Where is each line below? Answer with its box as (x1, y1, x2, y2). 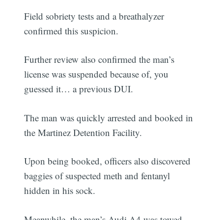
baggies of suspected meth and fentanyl (24, 169, 170, 182)
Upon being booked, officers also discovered (24, 155, 191, 167)
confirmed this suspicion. (24, 24, 119, 37)
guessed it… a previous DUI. (24, 82, 134, 95)
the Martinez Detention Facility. (24, 126, 142, 138)
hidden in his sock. (24, 184, 96, 197)
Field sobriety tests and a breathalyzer (24, 9, 165, 22)
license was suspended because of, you (24, 68, 169, 81)
